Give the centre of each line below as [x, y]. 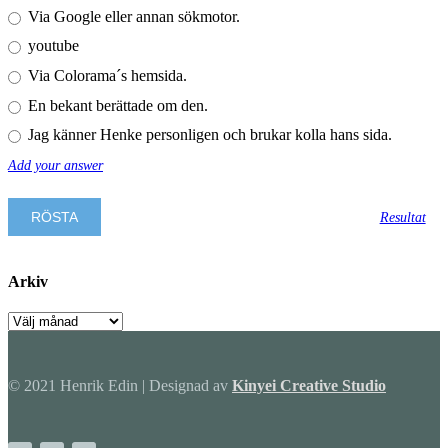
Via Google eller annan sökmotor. [131, 16]
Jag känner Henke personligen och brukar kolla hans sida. [207, 135]
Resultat [402, 217]
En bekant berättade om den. [115, 105]
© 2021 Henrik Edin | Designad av [120, 386]
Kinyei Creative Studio [309, 386]
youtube [51, 46]
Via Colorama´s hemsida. [105, 76]
